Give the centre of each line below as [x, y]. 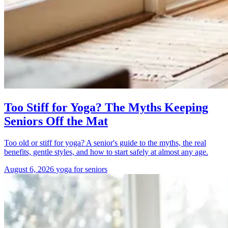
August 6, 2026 [30, 169]
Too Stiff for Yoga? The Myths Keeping [106, 108]
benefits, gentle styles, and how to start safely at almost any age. [106, 152]
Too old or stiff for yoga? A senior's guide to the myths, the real [105, 143]
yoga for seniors [82, 169]
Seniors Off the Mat [56, 121]
